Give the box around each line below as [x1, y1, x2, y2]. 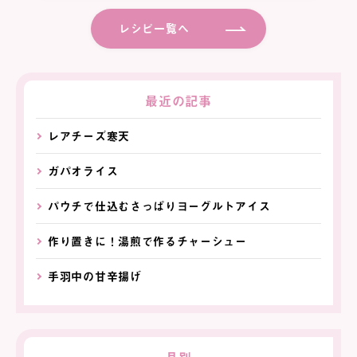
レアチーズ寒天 [48, 127, 130, 145]
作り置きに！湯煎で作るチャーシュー [48, 233, 247, 250]
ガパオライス [48, 163, 119, 180]
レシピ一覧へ [119, 20, 190, 37]
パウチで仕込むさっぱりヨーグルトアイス [48, 198, 271, 215]
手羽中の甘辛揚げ [48, 268, 142, 285]
